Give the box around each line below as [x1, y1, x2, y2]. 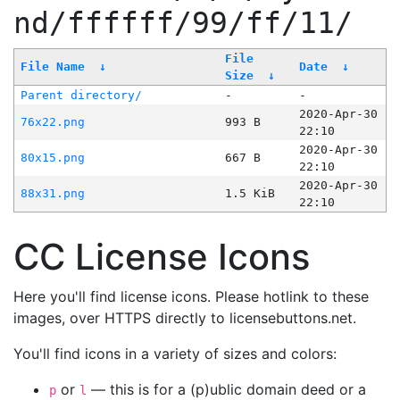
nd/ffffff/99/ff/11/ [13, 6, 353, 41]
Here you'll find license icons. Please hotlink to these [13, 287, 369, 306]
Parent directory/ [20, 88, 142, 103]
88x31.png [20, 187, 85, 201]
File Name [20, 60, 85, 74]
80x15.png [20, 151, 85, 165]
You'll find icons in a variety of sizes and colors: [13, 345, 337, 363]
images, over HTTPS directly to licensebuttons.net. [13, 309, 356, 328]
